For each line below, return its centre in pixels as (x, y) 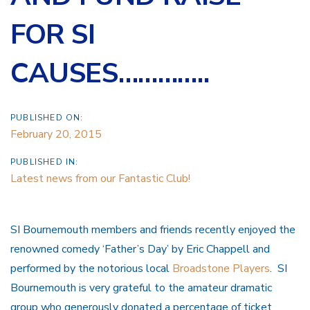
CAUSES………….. (110, 73)
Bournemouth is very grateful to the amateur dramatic (141, 288)
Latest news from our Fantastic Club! (100, 178)
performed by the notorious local (91, 268)
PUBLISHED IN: (45, 162)
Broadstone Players (221, 268)
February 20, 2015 (56, 134)
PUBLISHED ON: (47, 117)
